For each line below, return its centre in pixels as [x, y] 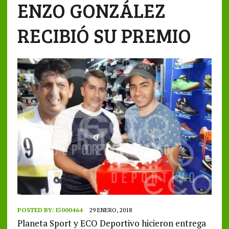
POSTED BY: [36, 210]
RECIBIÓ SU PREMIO [104, 35]
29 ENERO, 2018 [110, 210]
